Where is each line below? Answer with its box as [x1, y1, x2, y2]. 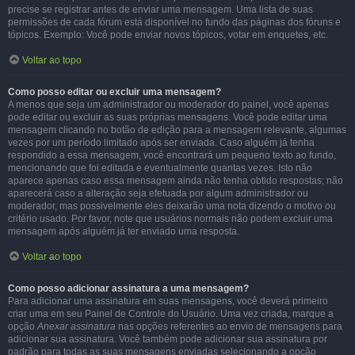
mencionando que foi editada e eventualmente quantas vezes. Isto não [8, 162, 312, 174]
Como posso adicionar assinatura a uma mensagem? [8, 283, 249, 294]
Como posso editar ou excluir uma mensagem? [8, 86, 221, 97]
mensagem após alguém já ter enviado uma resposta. [8, 226, 239, 237]
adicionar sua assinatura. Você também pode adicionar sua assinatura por [8, 334, 327, 345]
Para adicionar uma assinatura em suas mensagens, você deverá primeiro [8, 296, 328, 307]
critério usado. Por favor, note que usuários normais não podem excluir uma [8, 213, 333, 224]
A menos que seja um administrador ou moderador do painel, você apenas [8, 99, 329, 110]
